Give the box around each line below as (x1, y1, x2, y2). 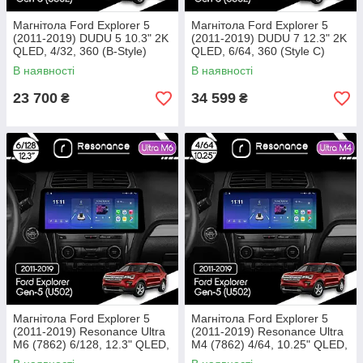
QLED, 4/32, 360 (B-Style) (13, 45, 147, 58)
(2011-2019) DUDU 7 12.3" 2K (191, 32, 347, 45)
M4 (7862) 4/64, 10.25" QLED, (191, 338, 348, 351)
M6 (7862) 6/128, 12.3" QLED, (13, 338, 169, 351)
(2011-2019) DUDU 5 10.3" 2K (13, 32, 169, 45)
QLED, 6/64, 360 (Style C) (191, 45, 325, 58)
